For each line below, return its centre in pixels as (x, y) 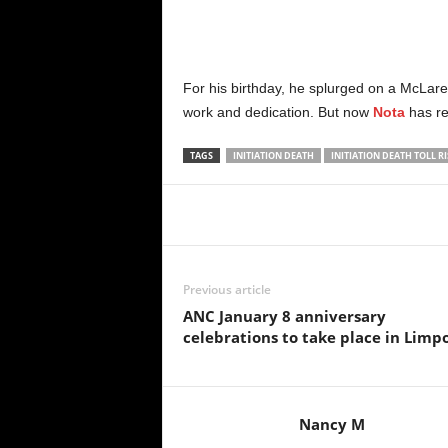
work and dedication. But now (275, 112)
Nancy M (331, 424)
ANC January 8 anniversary (284, 316)
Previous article (226, 289)
